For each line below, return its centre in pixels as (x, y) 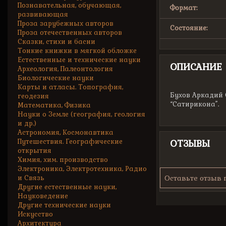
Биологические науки (56, 78)
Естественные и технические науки (79, 60)
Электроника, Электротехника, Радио (82, 169)
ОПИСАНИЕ (196, 67)
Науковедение (43, 196)
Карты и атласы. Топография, (70, 87)
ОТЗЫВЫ (190, 144)
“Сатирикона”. (194, 104)
